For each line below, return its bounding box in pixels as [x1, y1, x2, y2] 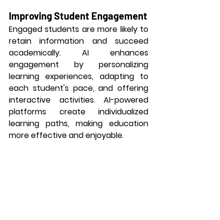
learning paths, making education [9, 118, 148, 129]
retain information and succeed [9, 35, 148, 47]
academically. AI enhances [9, 47, 148, 58]
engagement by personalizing [9, 59, 148, 70]
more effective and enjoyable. [9, 130, 124, 141]
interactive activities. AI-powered [9, 94, 148, 106]
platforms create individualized [9, 106, 148, 117]
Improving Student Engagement [9, 10, 147, 22]
